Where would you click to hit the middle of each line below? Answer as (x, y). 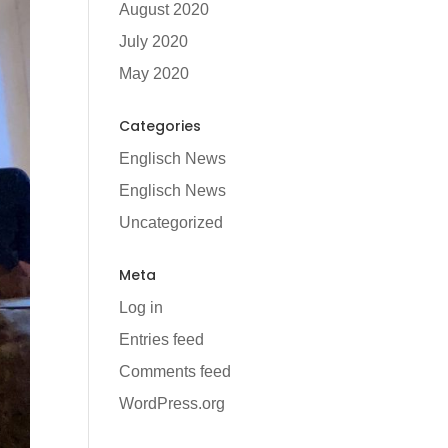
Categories (160, 126)
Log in (141, 307)
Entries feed (162, 339)
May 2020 (154, 73)
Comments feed (175, 371)
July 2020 (154, 41)
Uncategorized (171, 222)
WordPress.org (172, 403)
